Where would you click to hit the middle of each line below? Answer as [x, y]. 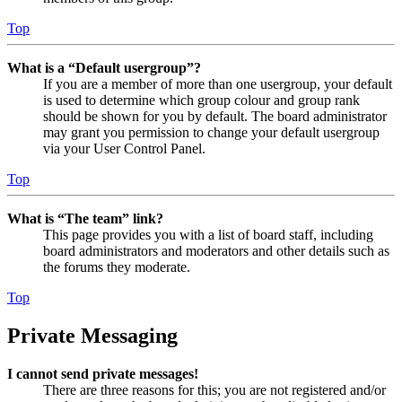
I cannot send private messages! [103, 374]
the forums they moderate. [117, 267]
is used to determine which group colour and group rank [201, 100]
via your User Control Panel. [124, 149]
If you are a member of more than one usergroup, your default [218, 84]
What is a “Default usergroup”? [104, 68]
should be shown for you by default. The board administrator [215, 117]
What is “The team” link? [85, 219]
